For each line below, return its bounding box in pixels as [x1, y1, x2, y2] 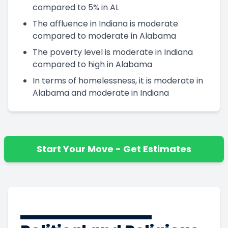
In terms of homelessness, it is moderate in [33, 74, 203, 87]
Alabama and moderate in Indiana [33, 87, 169, 99]
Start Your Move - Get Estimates [37, 142, 191, 155]
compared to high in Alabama [33, 58, 152, 70]
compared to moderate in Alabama [33, 30, 176, 42]
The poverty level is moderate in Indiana [33, 46, 193, 58]
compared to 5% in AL [33, 1, 119, 13]
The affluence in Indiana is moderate [33, 17, 178, 30]
